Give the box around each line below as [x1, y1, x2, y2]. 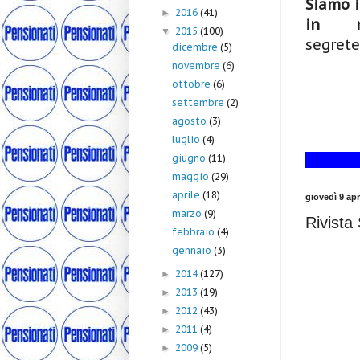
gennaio [172, 244, 215, 257]
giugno [172, 152, 209, 165]
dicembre [172, 41, 221, 54]
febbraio [172, 226, 218, 239]
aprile [172, 189, 203, 202]
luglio [172, 133, 203, 146]
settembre [172, 96, 227, 109]
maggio [172, 170, 212, 183]
